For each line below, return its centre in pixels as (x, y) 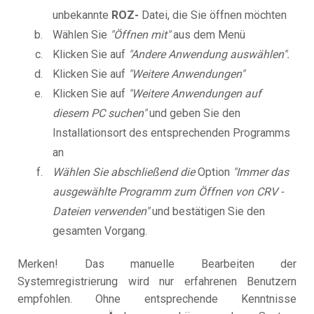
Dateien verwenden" (101, 212)
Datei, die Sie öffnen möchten (213, 15)
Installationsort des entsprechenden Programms (171, 133)
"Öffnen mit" (140, 35)
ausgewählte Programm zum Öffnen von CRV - (168, 192)
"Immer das (261, 172)
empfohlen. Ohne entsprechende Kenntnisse (157, 299)
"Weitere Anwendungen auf (195, 94)
